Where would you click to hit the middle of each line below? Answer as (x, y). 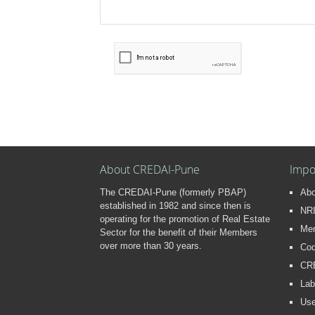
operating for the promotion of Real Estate (185, 219)
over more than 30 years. (151, 245)
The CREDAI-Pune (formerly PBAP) (173, 192)
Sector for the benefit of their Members (179, 232)
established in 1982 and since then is (175, 205)
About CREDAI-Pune (150, 169)
